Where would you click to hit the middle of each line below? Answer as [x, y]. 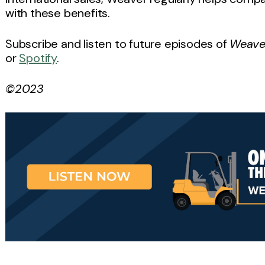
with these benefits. [58, 13]
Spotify [38, 58]
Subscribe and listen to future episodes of [118, 44]
